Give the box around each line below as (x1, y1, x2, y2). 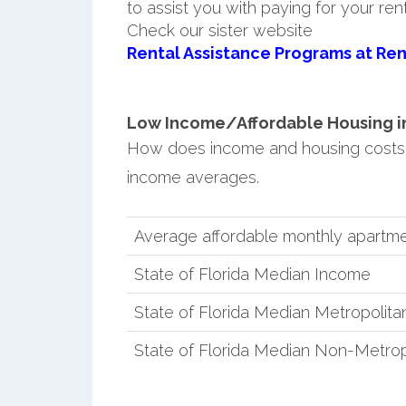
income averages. (126, 167, 259, 187)
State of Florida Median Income (133, 264, 371, 284)
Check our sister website (126, 20, 313, 40)
